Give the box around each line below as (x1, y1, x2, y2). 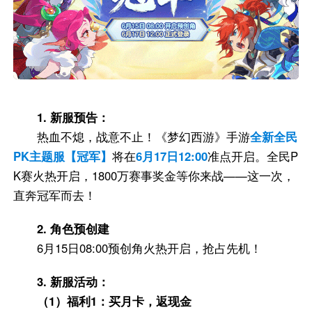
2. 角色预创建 (36, 219, 109, 237)
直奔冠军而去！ (13, 186, 97, 203)
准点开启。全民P (208, 147, 299, 164)
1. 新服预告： (36, 108, 109, 125)
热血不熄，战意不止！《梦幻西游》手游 (36, 127, 250, 145)
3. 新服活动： (36, 272, 109, 290)
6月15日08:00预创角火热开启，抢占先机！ (36, 239, 262, 256)
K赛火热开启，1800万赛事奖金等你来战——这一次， (13, 166, 295, 184)
